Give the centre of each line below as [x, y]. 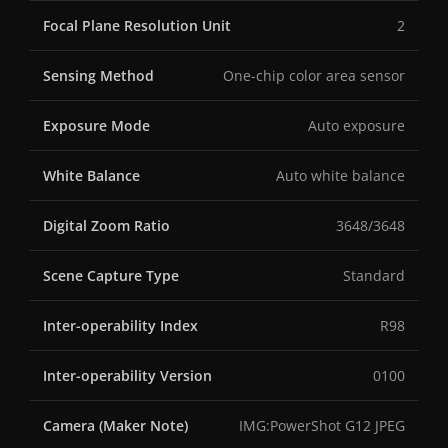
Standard [374, 276]
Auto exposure [356, 126]
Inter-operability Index [120, 326]
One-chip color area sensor [314, 76]
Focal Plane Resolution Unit [137, 26]
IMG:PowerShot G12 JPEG [322, 426]
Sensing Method [98, 76]
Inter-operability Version [127, 376]
